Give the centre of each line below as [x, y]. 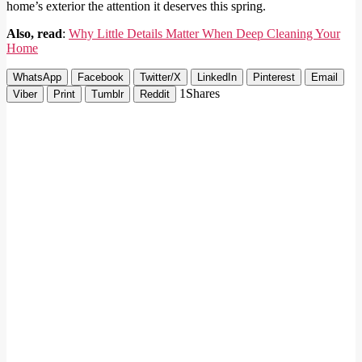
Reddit [155, 95]
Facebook [101, 78]
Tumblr [107, 95]
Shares [203, 94]
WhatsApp [37, 78]
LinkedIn [217, 78]
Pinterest [274, 78]
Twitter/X [160, 78]
